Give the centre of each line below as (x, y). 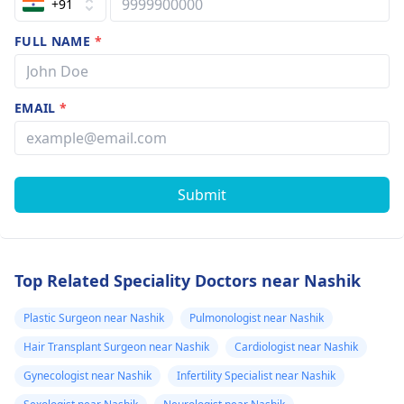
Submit (202, 195)
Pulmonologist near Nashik (257, 318)
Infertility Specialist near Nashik (256, 376)
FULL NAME (55, 41)
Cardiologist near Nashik (296, 347)
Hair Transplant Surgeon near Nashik (116, 347)
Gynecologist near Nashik (87, 376)
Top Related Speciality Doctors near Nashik (188, 280)
